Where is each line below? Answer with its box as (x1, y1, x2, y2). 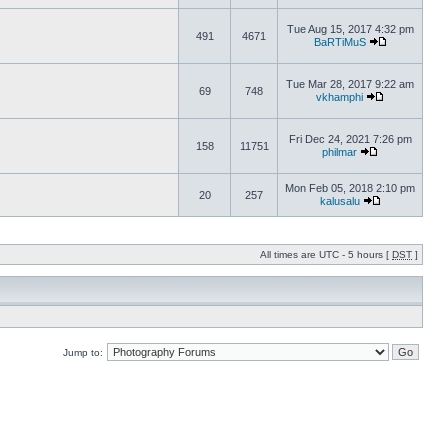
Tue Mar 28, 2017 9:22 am (286, 78, 414, 90)
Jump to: (63, 347, 103, 358)
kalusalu (319, 195, 360, 207)
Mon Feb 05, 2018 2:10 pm (285, 182, 415, 194)
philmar (322, 146, 357, 158)
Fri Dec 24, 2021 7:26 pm (288, 133, 412, 145)
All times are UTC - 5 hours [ (260, 249, 392, 260)
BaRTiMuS (313, 36, 366, 48)
